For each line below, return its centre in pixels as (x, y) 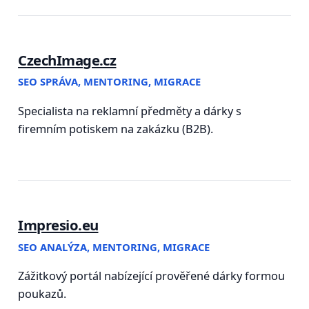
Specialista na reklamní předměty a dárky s (130, 111)
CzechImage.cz (67, 60)
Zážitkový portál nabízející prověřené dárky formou (152, 276)
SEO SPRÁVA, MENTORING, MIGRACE (110, 82)
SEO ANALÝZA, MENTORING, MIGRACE (114, 247)
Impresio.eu (58, 225)
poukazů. (42, 293)
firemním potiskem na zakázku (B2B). (116, 129)
